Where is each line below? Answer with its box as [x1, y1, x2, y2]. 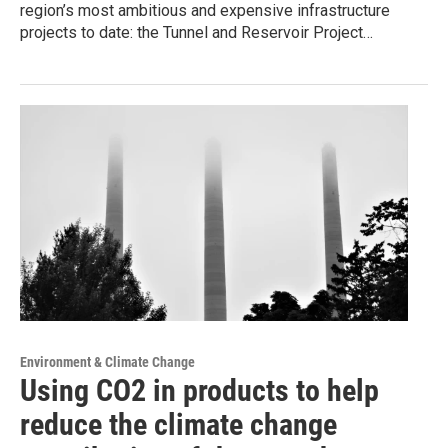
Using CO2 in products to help [20, 373, 379, 409]
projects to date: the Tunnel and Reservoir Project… [20, 23, 373, 43]
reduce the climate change [20, 407, 337, 443]
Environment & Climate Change [20, 354, 195, 371]
